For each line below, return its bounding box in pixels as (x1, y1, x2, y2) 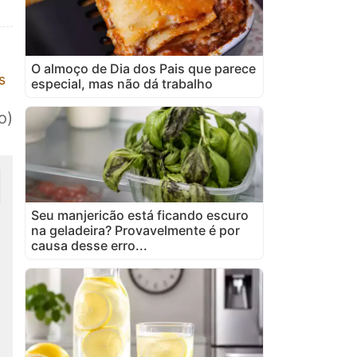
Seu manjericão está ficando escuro (31, 206, 249, 223)
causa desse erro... (31, 237, 147, 253)
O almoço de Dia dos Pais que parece (31, 60, 256, 76)
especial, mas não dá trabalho (31, 75, 213, 92)
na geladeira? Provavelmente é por (31, 222, 240, 238)
